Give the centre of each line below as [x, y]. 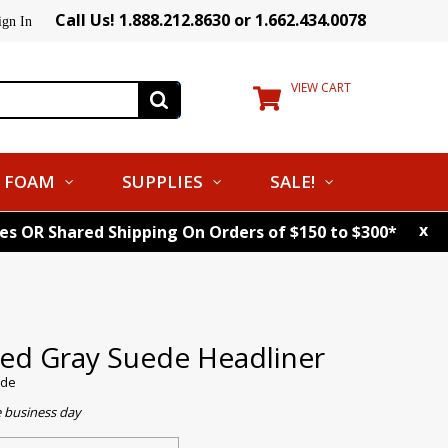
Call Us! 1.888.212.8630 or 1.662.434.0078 [210, 20]
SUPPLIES [162, 181]
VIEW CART [321, 87]
